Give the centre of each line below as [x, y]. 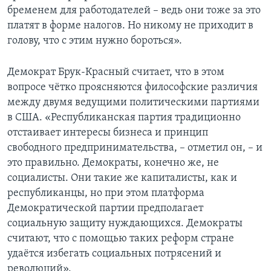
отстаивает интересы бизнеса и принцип [108, 132]
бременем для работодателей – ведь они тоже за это [134, 10]
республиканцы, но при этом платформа [106, 193]
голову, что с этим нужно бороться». [95, 41]
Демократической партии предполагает [105, 208]
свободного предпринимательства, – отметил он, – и [135, 148]
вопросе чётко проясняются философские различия [132, 87]
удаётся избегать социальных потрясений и [114, 253]
